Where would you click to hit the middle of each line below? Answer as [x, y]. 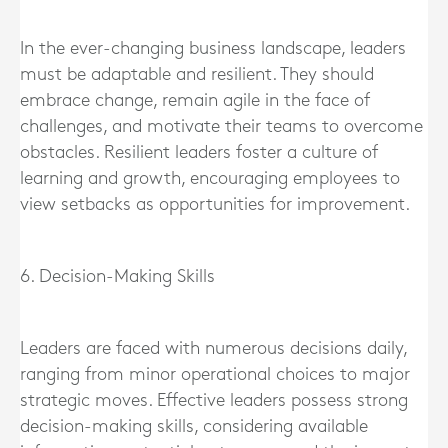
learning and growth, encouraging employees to [210, 178]
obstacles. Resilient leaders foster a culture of [199, 152]
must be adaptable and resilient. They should [197, 74]
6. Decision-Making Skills [117, 276]
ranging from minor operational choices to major [215, 374]
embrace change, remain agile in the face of [195, 100]
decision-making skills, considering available [194, 426]
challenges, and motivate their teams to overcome [221, 126]
